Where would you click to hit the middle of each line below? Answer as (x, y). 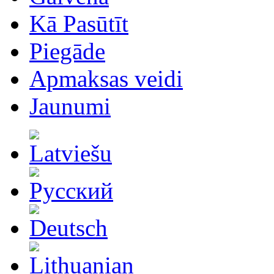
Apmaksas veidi (106, 79)
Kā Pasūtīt (79, 24)
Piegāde (67, 51)
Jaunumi (70, 106)
